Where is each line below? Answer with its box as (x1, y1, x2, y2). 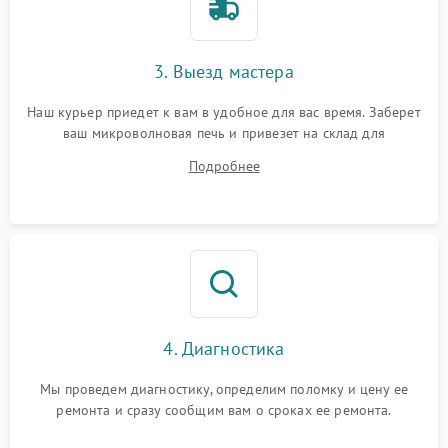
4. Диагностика (163, 337, 285, 361)
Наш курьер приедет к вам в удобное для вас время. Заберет (27, 103, 421, 122)
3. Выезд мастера (154, 60, 294, 84)
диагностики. (182, 145, 266, 164)
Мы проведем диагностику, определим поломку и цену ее (40, 380, 408, 399)
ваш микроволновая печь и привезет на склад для (63, 124, 385, 143)
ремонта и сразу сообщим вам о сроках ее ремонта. (56, 401, 392, 420)
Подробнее (188, 157, 260, 176)
